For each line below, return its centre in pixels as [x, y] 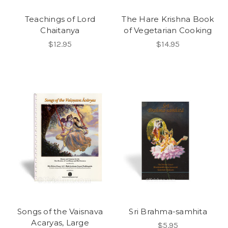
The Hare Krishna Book [168, 19]
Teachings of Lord [60, 19]
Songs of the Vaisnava [60, 212]
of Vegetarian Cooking [168, 31]
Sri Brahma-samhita [168, 212]
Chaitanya [60, 31]
